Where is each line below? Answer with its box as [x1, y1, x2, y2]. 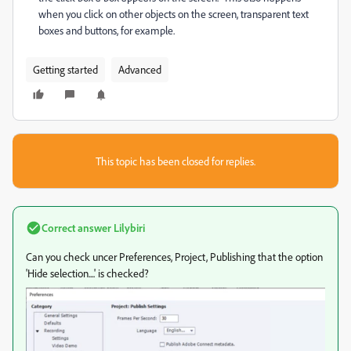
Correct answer [42, 221, 111, 234]
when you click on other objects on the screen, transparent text [38, 7, 309, 20]
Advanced [118, 63, 161, 76]
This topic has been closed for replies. [96, 154, 255, 168]
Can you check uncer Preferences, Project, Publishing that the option [26, 250, 323, 263]
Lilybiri [111, 221, 145, 234]
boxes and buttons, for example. [38, 24, 175, 37]
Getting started [33, 63, 98, 76]
